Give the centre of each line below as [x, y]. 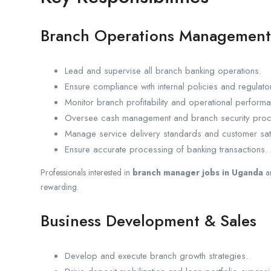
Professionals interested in [87, 172]
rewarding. [60, 187]
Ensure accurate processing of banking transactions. [166, 149]
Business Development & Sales [149, 220]
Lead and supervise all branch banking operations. [163, 70]
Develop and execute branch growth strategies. [156, 256]
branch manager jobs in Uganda [198, 172]
